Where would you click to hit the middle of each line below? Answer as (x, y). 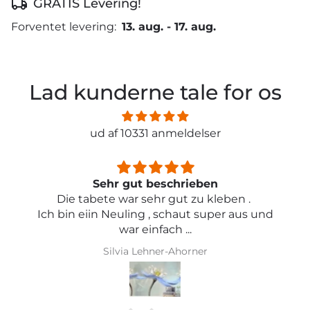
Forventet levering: (64, 26)
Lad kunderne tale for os (155, 92)
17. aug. (195, 26)
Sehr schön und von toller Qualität (157, 183)
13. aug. (143, 26)
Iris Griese (156, 252)
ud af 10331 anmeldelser (155, 133)
